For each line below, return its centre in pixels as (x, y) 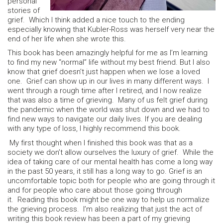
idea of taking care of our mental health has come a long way (110, 162)
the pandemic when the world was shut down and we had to (109, 110)
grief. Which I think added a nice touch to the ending (96, 20)
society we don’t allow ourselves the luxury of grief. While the (111, 152)
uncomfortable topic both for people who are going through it (111, 180)
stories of (24, 10)
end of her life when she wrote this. (69, 39)
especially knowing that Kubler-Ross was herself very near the (111, 29)
